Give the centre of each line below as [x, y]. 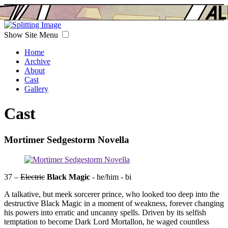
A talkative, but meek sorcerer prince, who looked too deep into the [112, 194]
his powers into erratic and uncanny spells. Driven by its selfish [105, 212]
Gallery [36, 89]
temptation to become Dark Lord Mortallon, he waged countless [107, 221]
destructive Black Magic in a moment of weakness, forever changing [114, 203]
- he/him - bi [111, 177]
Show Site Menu [32, 35]
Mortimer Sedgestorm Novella [67, 139]
